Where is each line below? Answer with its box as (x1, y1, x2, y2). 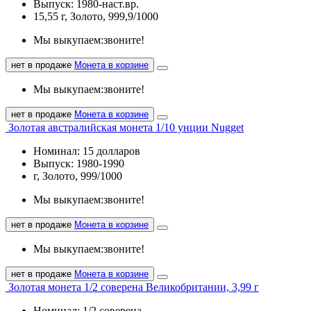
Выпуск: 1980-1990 (33, 157, 124, 169)
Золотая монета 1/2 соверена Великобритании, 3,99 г (8, 280, 259, 293)
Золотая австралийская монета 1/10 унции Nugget (8, 121, 244, 133)
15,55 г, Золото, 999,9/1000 (33, 10, 158, 22)
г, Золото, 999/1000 (33, 169, 122, 182)
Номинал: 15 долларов (33, 144, 140, 157)
